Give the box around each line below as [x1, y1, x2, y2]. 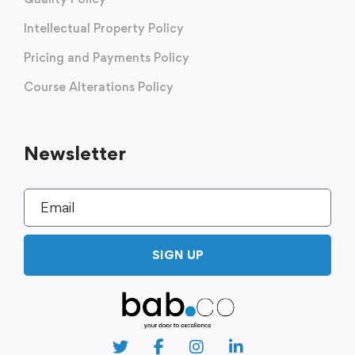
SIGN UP [151, 247, 204, 262]
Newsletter [24, 142, 126, 165]
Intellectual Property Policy [24, 21, 184, 36]
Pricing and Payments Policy [24, 50, 189, 65]
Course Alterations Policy [24, 79, 174, 94]
